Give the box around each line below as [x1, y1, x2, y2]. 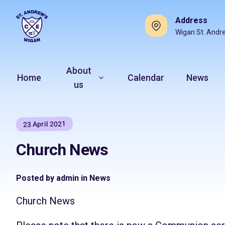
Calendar [128, 72, 165, 83]
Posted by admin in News [16, 173, 110, 183]
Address [175, 16, 207, 25]
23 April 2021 [23, 120, 66, 129]
